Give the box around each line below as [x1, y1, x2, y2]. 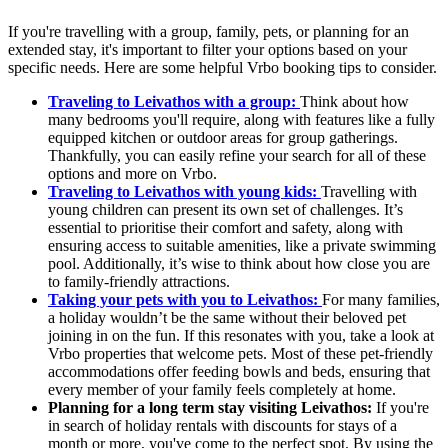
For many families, [322, 291, 440, 309]
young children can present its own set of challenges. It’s [48, 201, 403, 219]
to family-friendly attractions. [48, 273, 230, 291]
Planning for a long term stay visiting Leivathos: [48, 399, 376, 417]
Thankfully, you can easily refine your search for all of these [48, 147, 426, 165]
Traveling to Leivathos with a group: [48, 93, 300, 111]
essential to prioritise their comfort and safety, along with [48, 219, 403, 237]
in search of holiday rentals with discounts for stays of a [48, 417, 397, 435]
